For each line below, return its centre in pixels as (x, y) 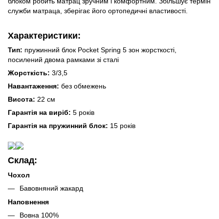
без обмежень (83, 86)
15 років (123, 126)
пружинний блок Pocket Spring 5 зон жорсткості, (100, 50)
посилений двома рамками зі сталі (63, 60)
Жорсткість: (30, 73)
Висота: (22, 99)
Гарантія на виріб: (39, 113)
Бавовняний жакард (51, 188)
